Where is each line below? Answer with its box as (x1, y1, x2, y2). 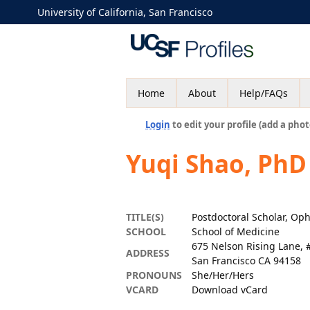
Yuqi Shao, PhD (126, 147, 307, 180)
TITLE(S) (126, 210, 164, 224)
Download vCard (192, 283, 268, 296)
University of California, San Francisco (37, 6, 212, 19)
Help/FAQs (239, 86, 288, 100)
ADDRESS (126, 246, 170, 259)
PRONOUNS (126, 268, 182, 282)
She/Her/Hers (192, 268, 254, 282)
